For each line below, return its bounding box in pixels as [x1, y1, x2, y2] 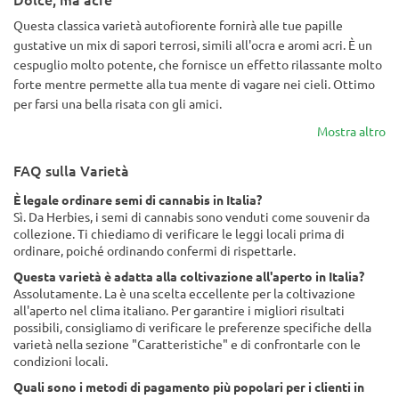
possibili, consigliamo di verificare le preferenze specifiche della [13, 319, 371, 335]
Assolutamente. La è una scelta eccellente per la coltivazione [13, 285, 355, 301]
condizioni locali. [13, 353, 108, 369]
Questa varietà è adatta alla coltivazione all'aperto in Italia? [13, 268, 364, 284]
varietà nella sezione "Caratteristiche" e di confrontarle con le [13, 336, 361, 352]
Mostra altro [317, 123, 386, 139]
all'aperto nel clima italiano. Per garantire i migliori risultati [13, 302, 345, 318]
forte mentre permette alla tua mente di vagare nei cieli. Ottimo [13, 76, 375, 92]
